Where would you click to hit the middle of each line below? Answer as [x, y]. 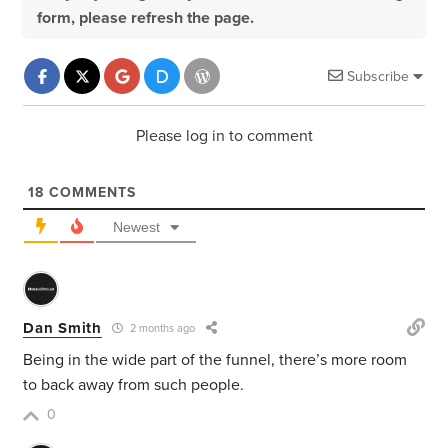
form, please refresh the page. [146, 18]
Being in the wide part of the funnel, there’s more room [215, 360]
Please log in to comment [224, 136]
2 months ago [160, 329]
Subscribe [377, 77]
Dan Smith [62, 327]
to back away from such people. [134, 385]
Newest [137, 227]
